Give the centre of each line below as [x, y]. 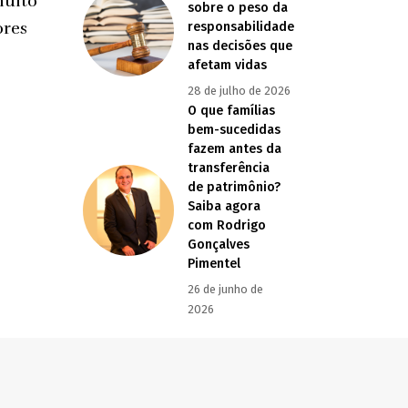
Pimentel [214, 264]
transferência [229, 168]
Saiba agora [224, 207]
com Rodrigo [227, 226]
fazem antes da [235, 149]
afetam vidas [227, 66]
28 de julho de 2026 [239, 91]
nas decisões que [240, 46]
